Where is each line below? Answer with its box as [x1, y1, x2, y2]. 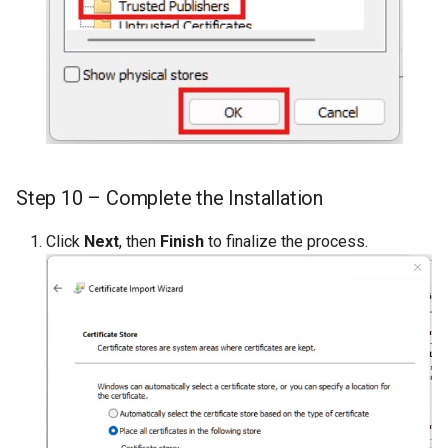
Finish [160, 232, 204, 252]
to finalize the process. [204, 232, 368, 252]
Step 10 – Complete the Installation [16, 186, 323, 211]
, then [119, 232, 160, 252]
